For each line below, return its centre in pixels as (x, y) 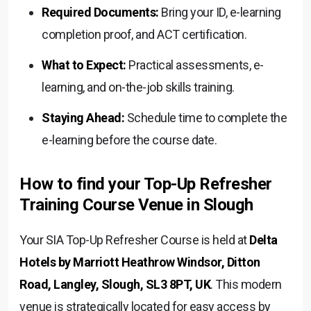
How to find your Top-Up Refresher (146, 184)
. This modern (246, 284)
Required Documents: (100, 12)
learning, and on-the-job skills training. (138, 87)
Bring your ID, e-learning (220, 12)
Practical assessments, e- (195, 65)
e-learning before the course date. (129, 140)
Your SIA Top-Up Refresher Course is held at (134, 239)
